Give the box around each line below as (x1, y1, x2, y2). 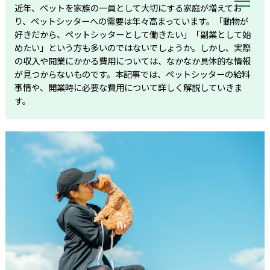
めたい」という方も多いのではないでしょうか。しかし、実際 (14, 41, 251, 54)
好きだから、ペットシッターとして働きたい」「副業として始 (14, 28, 251, 40)
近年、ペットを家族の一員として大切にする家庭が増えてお (14, 1, 242, 14)
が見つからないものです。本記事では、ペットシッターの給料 (14, 67, 250, 80)
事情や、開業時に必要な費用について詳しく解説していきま (14, 81, 242, 93)
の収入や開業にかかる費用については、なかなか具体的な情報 (14, 54, 251, 67)
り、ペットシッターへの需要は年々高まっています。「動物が (14, 14, 248, 27)
